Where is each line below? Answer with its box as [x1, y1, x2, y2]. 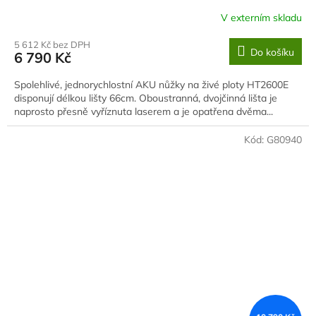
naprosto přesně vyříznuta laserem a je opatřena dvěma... [14, 105, 273, 119]
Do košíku [250, 46, 294, 59]
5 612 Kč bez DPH [14, 39, 90, 51]
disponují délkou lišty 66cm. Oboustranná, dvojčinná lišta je [14, 92, 277, 105]
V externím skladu [221, 11, 302, 24]
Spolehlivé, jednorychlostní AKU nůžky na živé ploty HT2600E [14, 78, 288, 92]
